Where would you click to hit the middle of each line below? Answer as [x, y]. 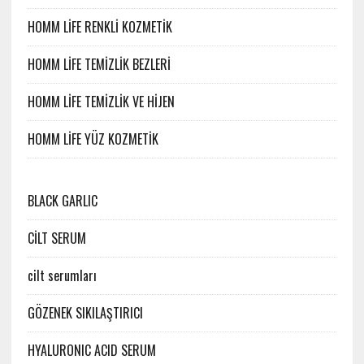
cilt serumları [62, 276]
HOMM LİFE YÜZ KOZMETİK [93, 139]
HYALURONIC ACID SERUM [91, 351]
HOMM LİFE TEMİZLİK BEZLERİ [99, 65]
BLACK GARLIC [62, 201]
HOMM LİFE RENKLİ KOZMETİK [100, 27]
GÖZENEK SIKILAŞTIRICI [85, 313]
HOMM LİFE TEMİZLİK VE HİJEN [101, 102]
